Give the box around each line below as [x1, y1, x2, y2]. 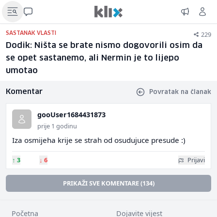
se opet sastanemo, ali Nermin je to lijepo [6, 54, 179, 62]
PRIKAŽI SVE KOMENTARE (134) [62, 179, 155, 187]
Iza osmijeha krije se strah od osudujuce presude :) [12, 135, 186, 145]
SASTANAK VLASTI [6, 31, 56, 36]
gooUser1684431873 [37, 110, 106, 119]
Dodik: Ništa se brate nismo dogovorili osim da [6, 42, 202, 50]
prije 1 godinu [37, 122, 77, 130]
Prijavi [187, 155, 205, 164]
